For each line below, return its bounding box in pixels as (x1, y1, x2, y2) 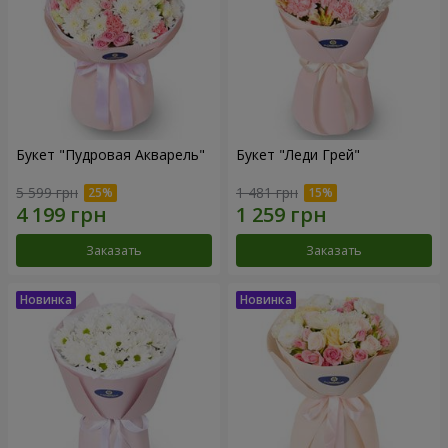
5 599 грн (16, 183, 78, 203)
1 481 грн (236, 183, 298, 203)
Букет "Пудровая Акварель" (16, 144, 205, 164)
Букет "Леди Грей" (236, 144, 360, 164)
